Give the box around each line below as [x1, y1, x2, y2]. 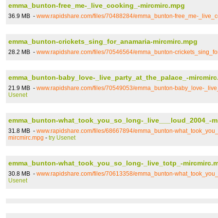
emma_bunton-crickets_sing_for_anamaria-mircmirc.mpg [8, 37, 198, 45]
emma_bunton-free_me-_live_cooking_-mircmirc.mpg [8, 1, 185, 9]
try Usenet [49, 134, 75, 141]
